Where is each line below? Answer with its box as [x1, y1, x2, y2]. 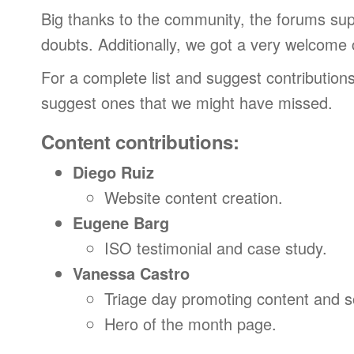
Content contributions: [41, 128, 239, 155]
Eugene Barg [73, 211, 169, 234]
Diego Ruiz [73, 160, 154, 183]
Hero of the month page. [104, 312, 277, 335]
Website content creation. [104, 186, 283, 209]
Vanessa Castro [73, 262, 190, 284]
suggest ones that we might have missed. [41, 91, 333, 114]
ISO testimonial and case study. [104, 236, 327, 259]
